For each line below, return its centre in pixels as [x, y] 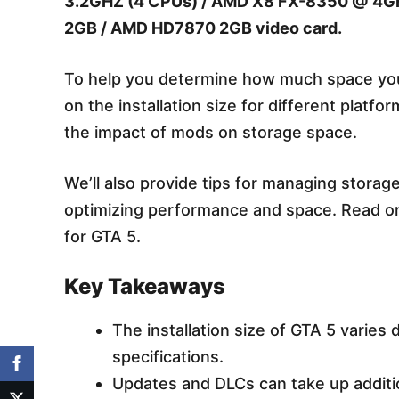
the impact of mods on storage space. [211, 132]
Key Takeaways [145, 286]
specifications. [168, 356]
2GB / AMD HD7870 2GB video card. [203, 28]
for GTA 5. [102, 236]
